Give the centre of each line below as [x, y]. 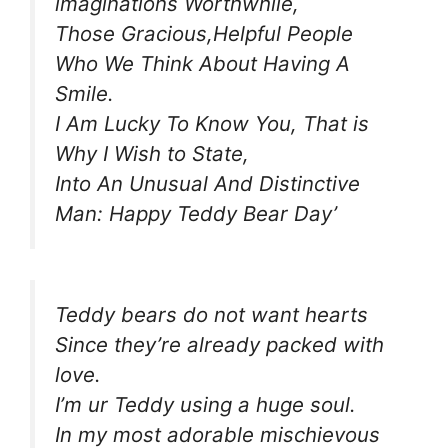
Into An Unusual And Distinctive [207, 184]
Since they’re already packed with [219, 344]
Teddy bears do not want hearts [211, 314]
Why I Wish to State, [152, 154]
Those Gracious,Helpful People [204, 34]
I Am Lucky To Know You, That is [212, 124]
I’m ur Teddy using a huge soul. [205, 404]
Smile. [84, 94]
